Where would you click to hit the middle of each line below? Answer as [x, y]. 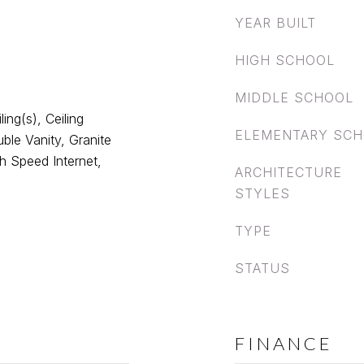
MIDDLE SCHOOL [294, 97]
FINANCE [284, 343]
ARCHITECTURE [288, 172]
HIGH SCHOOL [285, 60]
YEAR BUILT [275, 23]
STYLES [262, 193]
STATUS [262, 268]
